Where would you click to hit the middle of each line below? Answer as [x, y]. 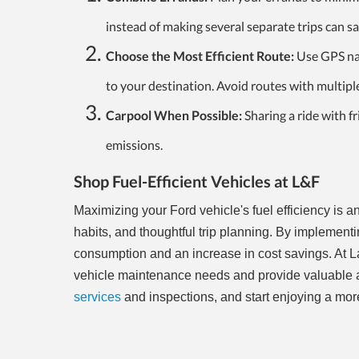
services [97, 297]
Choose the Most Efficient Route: [200, 56]
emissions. [134, 145]
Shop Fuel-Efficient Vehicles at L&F [197, 182]
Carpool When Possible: [175, 115]
